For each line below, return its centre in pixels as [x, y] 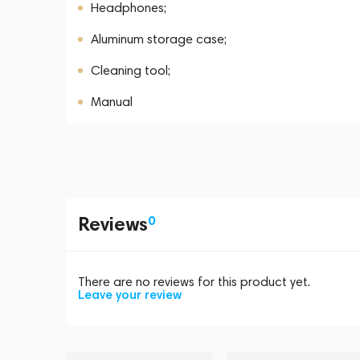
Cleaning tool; [131, 70]
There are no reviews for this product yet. [194, 282]
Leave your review [130, 295]
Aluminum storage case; [159, 39]
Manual [112, 102]
